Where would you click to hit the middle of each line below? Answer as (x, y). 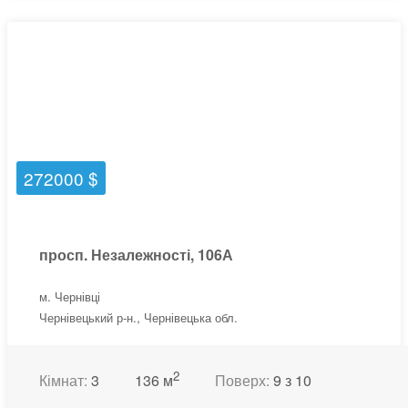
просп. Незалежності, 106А (136, 255)
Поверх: (244, 381)
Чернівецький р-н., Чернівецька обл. (138, 317)
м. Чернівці (70, 296)
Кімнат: (65, 381)
